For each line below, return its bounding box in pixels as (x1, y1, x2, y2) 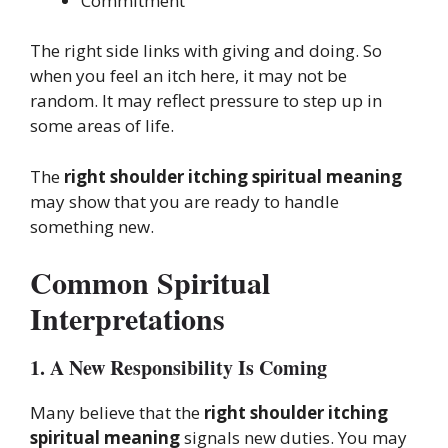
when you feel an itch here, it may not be (30, 64, 347, 88)
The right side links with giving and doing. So (30, 39, 382, 63)
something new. (30, 214, 154, 238)
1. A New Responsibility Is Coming (30, 353, 327, 383)
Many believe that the (30, 401, 204, 425)
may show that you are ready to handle (30, 189, 339, 213)
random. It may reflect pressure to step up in (30, 89, 382, 113)
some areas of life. (30, 114, 174, 138)
